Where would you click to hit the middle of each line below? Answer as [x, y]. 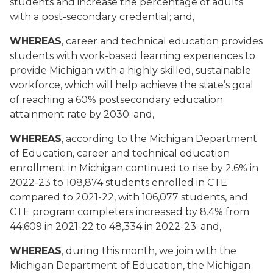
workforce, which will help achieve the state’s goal [132, 85]
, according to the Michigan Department [159, 139]
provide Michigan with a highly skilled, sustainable [130, 70]
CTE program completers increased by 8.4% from [129, 212]
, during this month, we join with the [149, 251]
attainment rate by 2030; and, [82, 114]
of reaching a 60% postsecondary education [116, 100]
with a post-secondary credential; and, [102, 17]
